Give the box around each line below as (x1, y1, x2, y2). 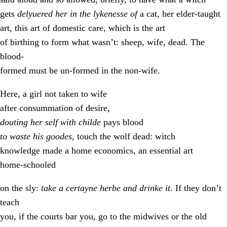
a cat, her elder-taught (137, 9, 220, 19)
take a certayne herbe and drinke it (41, 183, 170, 193)
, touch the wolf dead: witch (72, 131, 175, 141)
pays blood (103, 117, 143, 127)
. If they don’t (170, 183, 221, 193)
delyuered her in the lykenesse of (17, 9, 137, 19)
